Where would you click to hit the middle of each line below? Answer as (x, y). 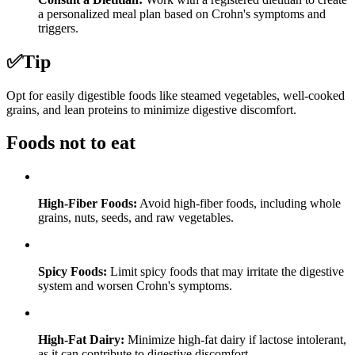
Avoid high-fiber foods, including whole (239, 204)
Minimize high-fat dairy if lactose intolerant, (235, 340)
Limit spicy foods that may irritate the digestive (225, 272)
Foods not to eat (71, 143)
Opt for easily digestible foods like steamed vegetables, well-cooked (176, 95)
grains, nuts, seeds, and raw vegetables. (136, 218)
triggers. (58, 28)
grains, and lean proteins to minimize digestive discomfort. (151, 109)
